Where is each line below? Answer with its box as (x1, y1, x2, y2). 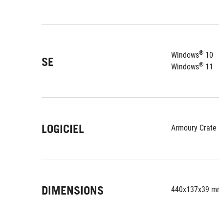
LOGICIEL (42, 122, 84, 136)
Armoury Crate (171, 123, 217, 132)
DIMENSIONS (42, 183, 104, 197)
